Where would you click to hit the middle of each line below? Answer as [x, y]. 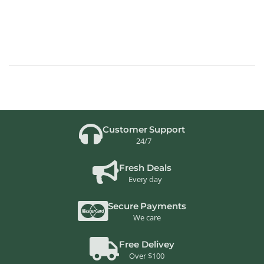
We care [147, 218]
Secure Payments [147, 206]
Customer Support [144, 130]
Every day [145, 179]
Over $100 [147, 256]
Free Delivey [147, 245]
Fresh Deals [145, 168]
